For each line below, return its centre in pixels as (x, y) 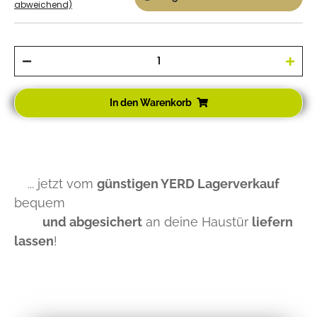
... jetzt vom (57, 183)
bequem (40, 202)
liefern (272, 221)
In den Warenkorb (150, 102)
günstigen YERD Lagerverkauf (188, 183)
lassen (34, 241)
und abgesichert (92, 221)
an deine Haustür (197, 221)
